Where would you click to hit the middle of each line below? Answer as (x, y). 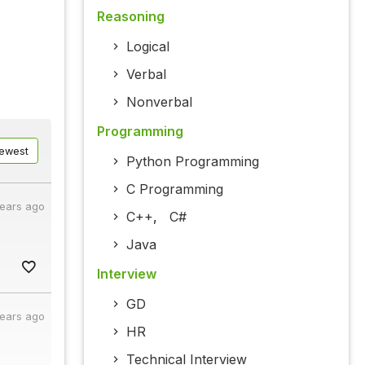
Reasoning (130, 17)
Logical (147, 47)
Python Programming (192, 162)
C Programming (174, 189)
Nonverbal (159, 102)
